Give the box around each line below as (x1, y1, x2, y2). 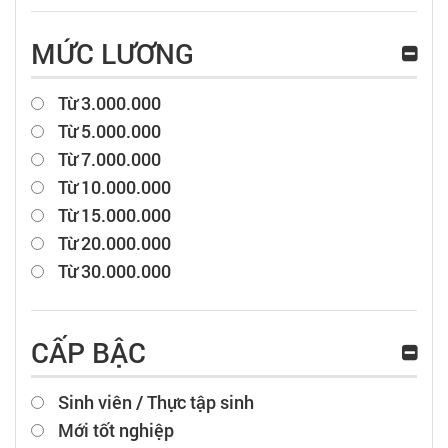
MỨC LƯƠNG (31, 35, 194, 73)
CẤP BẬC (31, 334, 146, 372)
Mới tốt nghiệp (58, 418, 174, 443)
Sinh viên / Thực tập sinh (58, 390, 254, 415)
